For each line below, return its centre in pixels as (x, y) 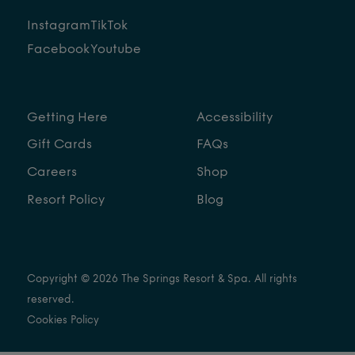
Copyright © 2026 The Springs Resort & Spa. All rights (162, 280)
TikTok (109, 26)
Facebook (58, 50)
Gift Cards (59, 145)
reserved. (50, 300)
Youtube (115, 50)
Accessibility (235, 118)
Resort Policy (65, 201)
